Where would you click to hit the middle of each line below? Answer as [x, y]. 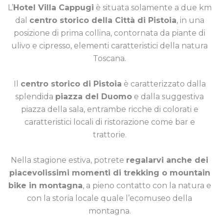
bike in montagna [45, 186]
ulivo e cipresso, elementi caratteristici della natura [109, 46]
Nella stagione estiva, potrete [68, 160]
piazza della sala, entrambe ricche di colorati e [109, 109]
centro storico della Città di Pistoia [103, 21]
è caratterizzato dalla [164, 84]
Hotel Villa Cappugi [53, 8]
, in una [190, 21]
